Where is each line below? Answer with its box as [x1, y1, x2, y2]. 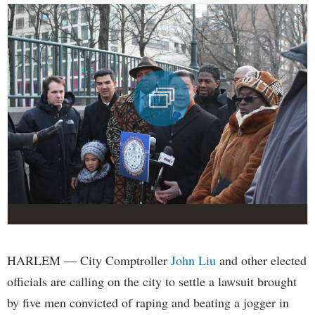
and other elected [216, 251, 307, 269]
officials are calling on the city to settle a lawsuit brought [7, 272, 297, 290]
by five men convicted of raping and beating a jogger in [7, 293, 289, 311]
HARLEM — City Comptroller [7, 251, 171, 269]
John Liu [171, 251, 216, 269]
